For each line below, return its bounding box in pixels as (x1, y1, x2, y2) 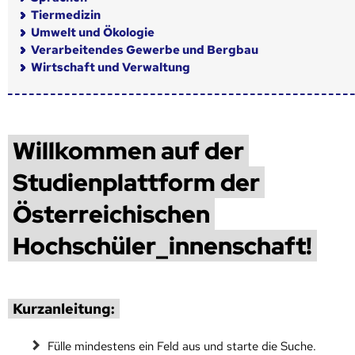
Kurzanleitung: (13, 299, 115, 318)
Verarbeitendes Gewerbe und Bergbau (31, 41, 258, 58)
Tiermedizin (31, 6, 101, 23)
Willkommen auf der (13, 134, 244, 166)
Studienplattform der (13, 166, 260, 198)
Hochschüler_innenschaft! (13, 229, 312, 261)
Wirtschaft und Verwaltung (31, 59, 190, 75)
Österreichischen (13, 197, 210, 230)
